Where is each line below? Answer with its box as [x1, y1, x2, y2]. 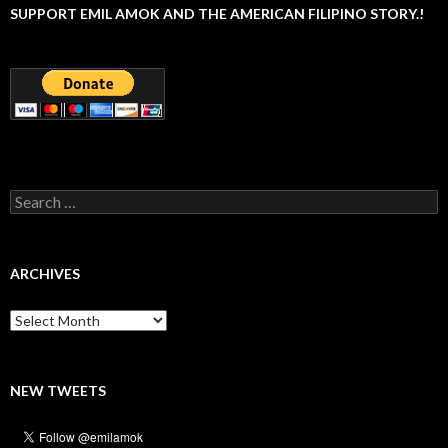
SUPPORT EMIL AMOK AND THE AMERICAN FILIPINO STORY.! [10, 5, 424, 23]
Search [9, 189, 52, 207]
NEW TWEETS [10, 382, 106, 400]
